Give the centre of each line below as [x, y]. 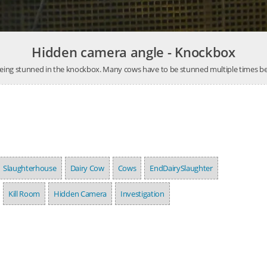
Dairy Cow [87, 168]
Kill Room [24, 194]
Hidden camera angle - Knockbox [133, 52]
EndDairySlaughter [181, 168]
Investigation [142, 194]
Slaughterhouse [30, 168]
